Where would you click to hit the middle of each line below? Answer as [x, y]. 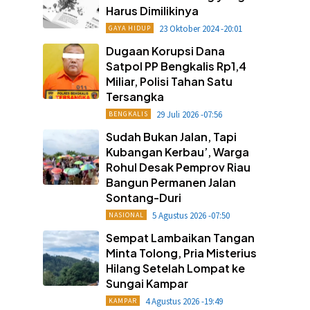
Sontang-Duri [143, 197]
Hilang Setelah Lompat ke [175, 268]
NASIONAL [126, 215]
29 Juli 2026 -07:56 [189, 114]
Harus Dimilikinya [152, 10]
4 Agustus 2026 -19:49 [184, 301]
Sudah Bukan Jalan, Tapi [171, 136]
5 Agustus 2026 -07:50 [191, 215]
